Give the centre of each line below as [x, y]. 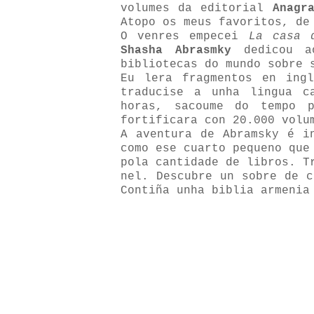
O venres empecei [180, 36]
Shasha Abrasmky [176, 50]
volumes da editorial [197, 8]
